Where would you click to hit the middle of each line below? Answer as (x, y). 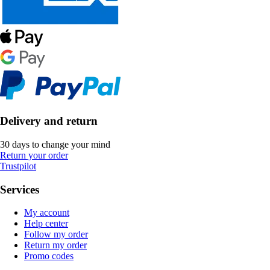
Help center (46, 224)
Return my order (55, 245)
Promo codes (49, 256)
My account (47, 213)
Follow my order (56, 234)
